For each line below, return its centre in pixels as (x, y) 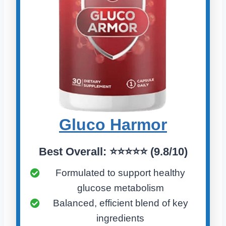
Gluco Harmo (110, 124)
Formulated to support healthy (120, 173)
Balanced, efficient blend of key (120, 203)
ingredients (120, 218)
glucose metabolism (120, 188)
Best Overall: (72, 151)
